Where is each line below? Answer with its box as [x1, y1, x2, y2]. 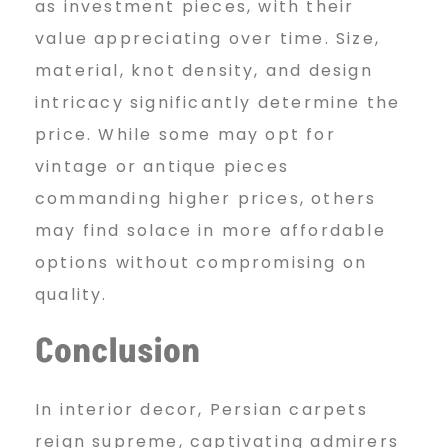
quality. [35, 283, 108, 307]
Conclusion [35, 329, 200, 376]
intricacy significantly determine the [35, 91, 401, 115]
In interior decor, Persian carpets [35, 398, 368, 422]
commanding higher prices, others [35, 187, 377, 211]
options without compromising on [35, 251, 368, 275]
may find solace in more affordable [35, 219, 386, 243]
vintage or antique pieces [35, 155, 289, 179]
